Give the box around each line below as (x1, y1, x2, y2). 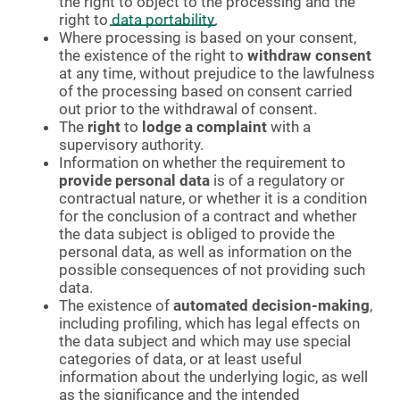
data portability (112, 10, 214, 29)
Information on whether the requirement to (59, 153, 346, 171)
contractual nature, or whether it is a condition (59, 188, 367, 207)
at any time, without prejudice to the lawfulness (59, 63, 375, 82)
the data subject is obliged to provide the (59, 224, 335, 243)
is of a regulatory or (210, 171, 345, 189)
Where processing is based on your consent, (59, 28, 356, 46)
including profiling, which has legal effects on (59, 313, 360, 332)
